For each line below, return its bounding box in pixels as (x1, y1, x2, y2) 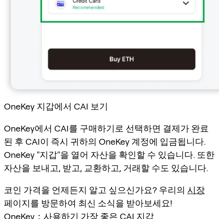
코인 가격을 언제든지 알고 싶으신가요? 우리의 (4, 185, 187, 196)
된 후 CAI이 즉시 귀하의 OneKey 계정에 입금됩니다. (4, 136, 206, 147)
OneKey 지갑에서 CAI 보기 (4, 101, 108, 112)
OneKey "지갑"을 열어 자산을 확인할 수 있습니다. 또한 (4, 150, 215, 160)
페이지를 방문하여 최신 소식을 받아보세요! (4, 198, 172, 209)
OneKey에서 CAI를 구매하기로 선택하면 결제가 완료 (4, 123, 209, 134)
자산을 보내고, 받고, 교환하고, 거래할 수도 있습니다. (4, 163, 208, 174)
